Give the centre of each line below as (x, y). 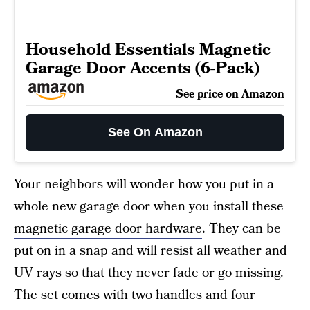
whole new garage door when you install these (149, 207)
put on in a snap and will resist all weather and (151, 251)
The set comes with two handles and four (135, 295)
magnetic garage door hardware (108, 229)
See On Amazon (155, 133)
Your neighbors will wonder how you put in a (144, 185)
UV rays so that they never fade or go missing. (149, 273)
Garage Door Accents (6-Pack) (143, 69)
